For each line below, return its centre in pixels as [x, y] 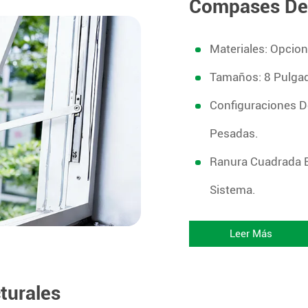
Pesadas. [234, 134]
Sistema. [233, 190]
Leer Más [251, 233]
